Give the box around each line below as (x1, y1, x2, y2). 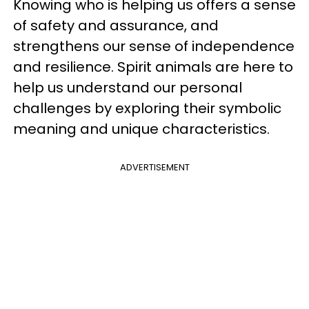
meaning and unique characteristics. (13, 119, 270, 139)
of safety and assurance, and (13, 15, 219, 35)
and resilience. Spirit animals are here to (13, 57, 293, 77)
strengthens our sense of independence (13, 36, 295, 56)
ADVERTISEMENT (119, 160, 190, 174)
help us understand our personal (13, 77, 242, 97)
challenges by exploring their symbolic (13, 98, 281, 118)
